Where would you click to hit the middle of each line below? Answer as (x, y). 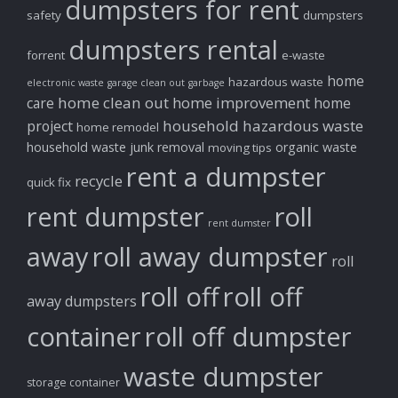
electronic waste (65, 83)
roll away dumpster (210, 257)
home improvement (241, 103)
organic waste (316, 147)
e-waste (303, 56)
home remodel (118, 127)
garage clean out (146, 83)
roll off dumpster (248, 337)
